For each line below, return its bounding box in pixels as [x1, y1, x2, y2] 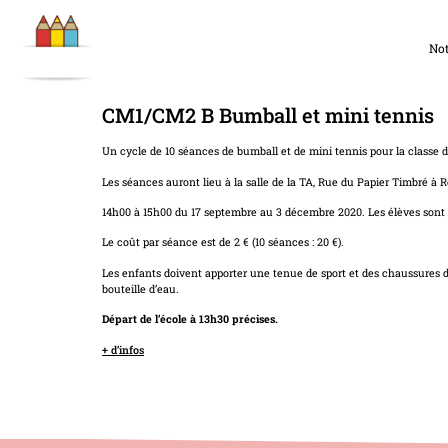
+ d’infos [102, 342, 144, 357]
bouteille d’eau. [102, 281, 179, 296]
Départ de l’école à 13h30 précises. [102, 312, 278, 327]
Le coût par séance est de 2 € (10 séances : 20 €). [102, 235, 344, 250]
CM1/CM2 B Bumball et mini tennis [102, 102, 434, 129]
